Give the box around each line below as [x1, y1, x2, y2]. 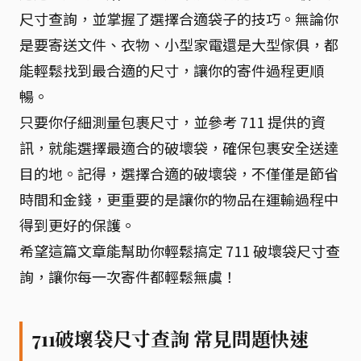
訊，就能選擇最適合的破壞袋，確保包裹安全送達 [19, 136, 338, 158]
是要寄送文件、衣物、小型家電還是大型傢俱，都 [19, 33, 338, 55]
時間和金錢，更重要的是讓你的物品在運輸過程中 [19, 188, 338, 210]
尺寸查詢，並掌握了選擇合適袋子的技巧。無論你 [19, 7, 338, 29]
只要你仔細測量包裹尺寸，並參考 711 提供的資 [19, 110, 326, 132]
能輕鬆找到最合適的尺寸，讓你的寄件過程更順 [19, 59, 324, 81]
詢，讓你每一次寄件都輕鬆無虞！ [19, 265, 237, 287]
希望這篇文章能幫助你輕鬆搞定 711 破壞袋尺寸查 [19, 239, 340, 261]
